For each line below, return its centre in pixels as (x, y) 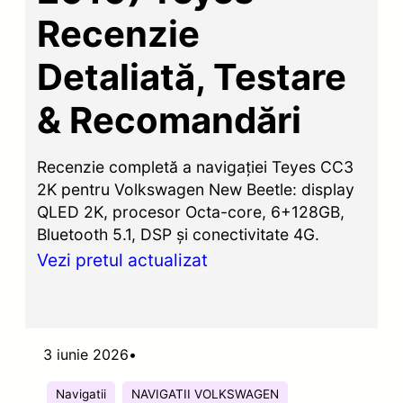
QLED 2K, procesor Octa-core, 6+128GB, (191, 211)
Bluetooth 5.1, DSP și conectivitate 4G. (179, 234)
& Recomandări (170, 120)
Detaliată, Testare (192, 76)
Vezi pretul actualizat (123, 260)
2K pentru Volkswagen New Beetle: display (196, 189)
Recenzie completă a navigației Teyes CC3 (196, 166)
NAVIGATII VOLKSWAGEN (205, 394)
